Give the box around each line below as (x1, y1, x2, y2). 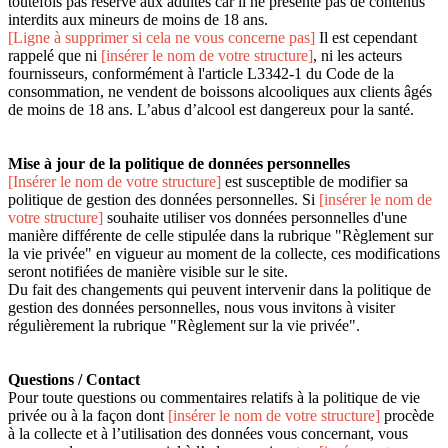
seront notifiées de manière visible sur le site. (8, 263, 288, 281)
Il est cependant (315, 29, 417, 47)
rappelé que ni (8, 47, 101, 65)
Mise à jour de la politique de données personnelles (8, 155, 350, 173)
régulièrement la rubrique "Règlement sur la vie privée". (8, 317, 360, 335)
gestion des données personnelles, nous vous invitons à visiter (8, 299, 395, 317)
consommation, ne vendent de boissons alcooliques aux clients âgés (8, 83, 432, 101)
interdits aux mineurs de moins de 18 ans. (8, 11, 268, 29)
